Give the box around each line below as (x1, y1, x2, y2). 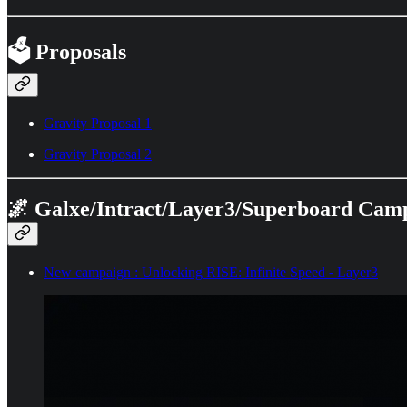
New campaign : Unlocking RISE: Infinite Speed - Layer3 (44, 263, 378, 280)
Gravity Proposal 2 (44, 146, 152, 163)
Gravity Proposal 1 (44, 115, 152, 132)
